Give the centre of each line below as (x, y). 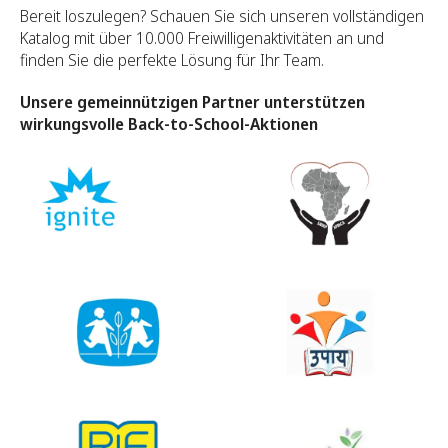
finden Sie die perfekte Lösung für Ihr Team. (172, 60)
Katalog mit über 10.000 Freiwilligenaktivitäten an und (202, 38)
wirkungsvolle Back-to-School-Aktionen (169, 124)
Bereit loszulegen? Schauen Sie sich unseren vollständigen (222, 16)
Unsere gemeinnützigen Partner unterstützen (192, 102)
